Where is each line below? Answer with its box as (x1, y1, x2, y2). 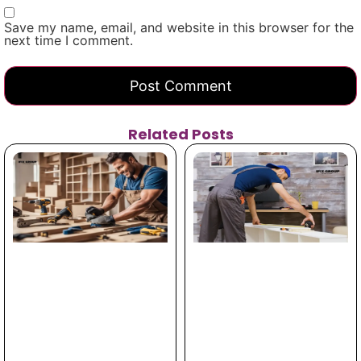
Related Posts (127, 124, 234, 145)
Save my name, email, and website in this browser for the (4, 19, 354, 35)
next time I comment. (4, 31, 133, 48)
